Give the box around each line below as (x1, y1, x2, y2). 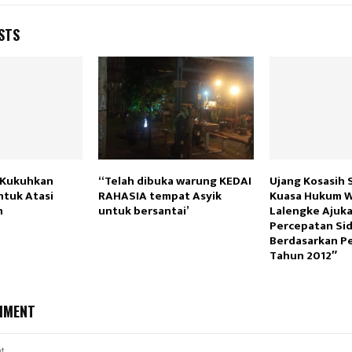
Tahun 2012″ (269, 246, 337, 266)
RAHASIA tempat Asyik (97, 186, 222, 207)
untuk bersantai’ (97, 201, 189, 222)
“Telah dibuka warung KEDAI (97, 171, 251, 192)
